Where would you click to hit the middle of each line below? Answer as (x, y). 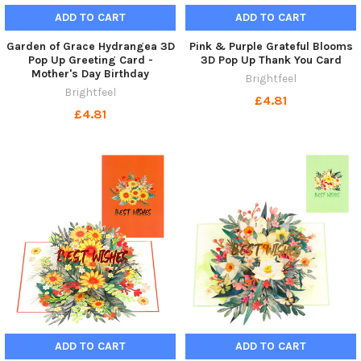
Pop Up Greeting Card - (90, 60)
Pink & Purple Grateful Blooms (271, 47)
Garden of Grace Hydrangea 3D (90, 47)
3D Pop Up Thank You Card (271, 60)
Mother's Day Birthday (90, 74)
